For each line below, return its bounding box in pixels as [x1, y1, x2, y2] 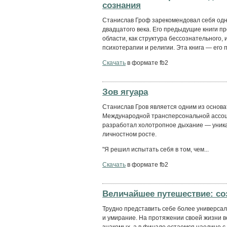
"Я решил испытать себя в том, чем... [102, 145, 209, 153]
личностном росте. [102, 130, 157, 138]
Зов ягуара [102, 86, 148, 97]
